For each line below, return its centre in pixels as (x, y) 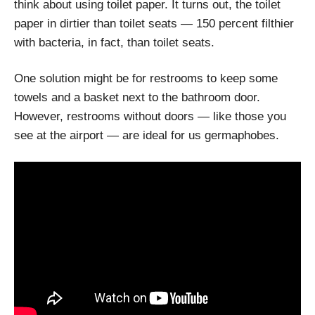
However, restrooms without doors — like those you (150, 117)
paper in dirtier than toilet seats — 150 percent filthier (154, 24)
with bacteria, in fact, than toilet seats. (114, 43)
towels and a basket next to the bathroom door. (137, 98)
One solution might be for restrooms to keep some (146, 79)
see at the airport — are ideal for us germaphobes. (147, 136)
